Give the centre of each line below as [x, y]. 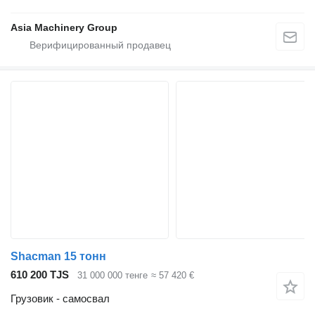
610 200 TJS [40, 274]
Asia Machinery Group [64, 27]
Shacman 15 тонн [58, 256]
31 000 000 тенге [112, 275]
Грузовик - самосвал [60, 299]
